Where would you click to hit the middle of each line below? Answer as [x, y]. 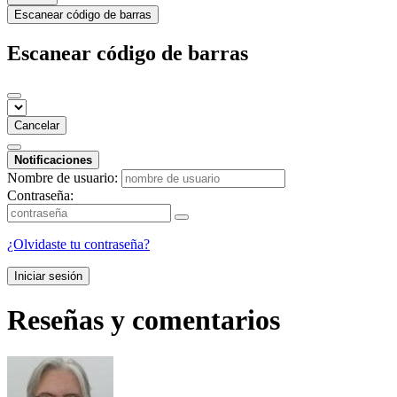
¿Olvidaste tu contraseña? [78, 244]
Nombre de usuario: [62, 177]
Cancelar [37, 125]
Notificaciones [53, 160]
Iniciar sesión [48, 276]
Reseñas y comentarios [144, 320]
